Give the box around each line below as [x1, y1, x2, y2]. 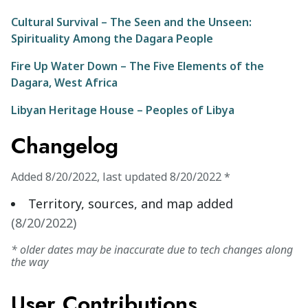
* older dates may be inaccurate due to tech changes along [11, 242, 293, 257]
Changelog [11, 130, 118, 162]
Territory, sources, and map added [28, 195, 233, 212]
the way [11, 254, 48, 269]
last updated [102, 169, 167, 184]
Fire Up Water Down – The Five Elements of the [11, 58, 264, 74]
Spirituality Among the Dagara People [11, 31, 213, 46]
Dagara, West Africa [11, 75, 118, 90]
